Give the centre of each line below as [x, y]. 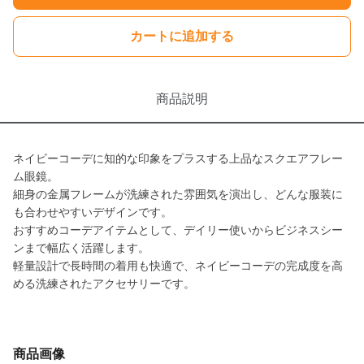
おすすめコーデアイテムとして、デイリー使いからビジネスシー [178, 230]
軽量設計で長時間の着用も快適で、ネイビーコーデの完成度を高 [178, 266]
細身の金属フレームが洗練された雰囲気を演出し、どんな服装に [178, 194]
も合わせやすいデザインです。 [93, 212]
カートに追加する [182, 36]
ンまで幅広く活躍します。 [81, 248]
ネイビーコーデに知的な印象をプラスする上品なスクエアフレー [178, 158]
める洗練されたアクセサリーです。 [104, 284]
